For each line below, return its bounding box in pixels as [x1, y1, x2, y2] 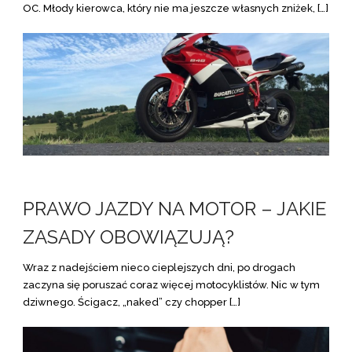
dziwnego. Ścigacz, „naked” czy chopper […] [23, 296, 240, 308]
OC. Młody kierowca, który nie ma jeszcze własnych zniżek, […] [23, 2, 328, 14]
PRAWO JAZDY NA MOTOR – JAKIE [23, 197, 327, 220]
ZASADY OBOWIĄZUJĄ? [23, 225, 239, 248]
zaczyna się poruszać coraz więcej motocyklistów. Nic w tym [23, 279, 320, 291]
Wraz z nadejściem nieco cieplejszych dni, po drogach [23, 262, 295, 273]
